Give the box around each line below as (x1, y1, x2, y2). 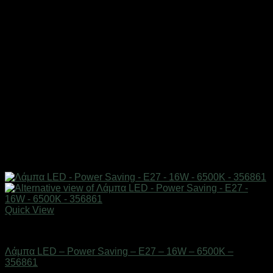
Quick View (5, 205, 54, 216)
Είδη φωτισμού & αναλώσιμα (5, 225, 130, 236)
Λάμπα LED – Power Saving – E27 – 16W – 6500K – (5, 246, 233, 257)
